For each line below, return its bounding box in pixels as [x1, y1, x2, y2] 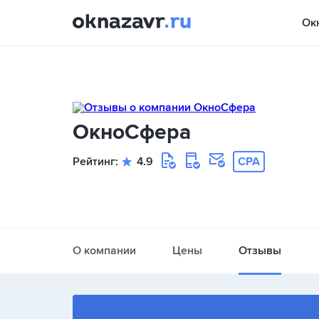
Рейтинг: [73, 154, 118, 169]
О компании [73, 244, 136, 258]
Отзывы [239, 244, 281, 258]
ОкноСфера [73, 118, 191, 145]
